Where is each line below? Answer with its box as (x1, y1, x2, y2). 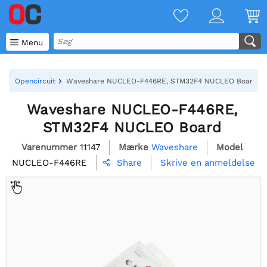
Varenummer (21, 141, 77, 153)
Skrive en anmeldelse (160, 157, 255, 168)
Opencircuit (15, 77, 55, 85)
